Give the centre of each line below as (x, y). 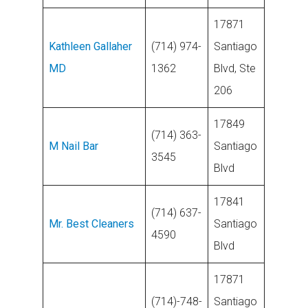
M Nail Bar (74, 146)
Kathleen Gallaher (91, 46)
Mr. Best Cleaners (92, 224)
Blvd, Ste (235, 68)
